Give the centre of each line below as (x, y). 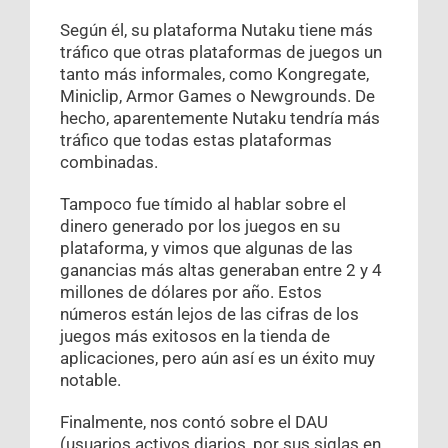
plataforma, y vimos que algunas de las (206, 248)
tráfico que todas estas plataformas (196, 140)
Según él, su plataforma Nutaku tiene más (216, 30)
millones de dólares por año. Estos (191, 292)
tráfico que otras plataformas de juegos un (221, 52)
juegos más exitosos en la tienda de (195, 336)
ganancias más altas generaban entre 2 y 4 (221, 270)
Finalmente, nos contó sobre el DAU (194, 422)
